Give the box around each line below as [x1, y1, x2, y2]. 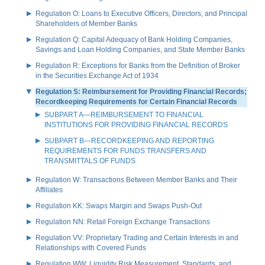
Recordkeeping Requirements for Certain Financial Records [35, 97, 237, 106]
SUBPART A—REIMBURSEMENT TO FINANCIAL [44, 110, 203, 119]
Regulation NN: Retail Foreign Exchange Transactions [35, 217, 210, 226]
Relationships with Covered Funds [35, 243, 146, 252]
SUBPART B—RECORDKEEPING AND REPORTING [44, 136, 214, 145]
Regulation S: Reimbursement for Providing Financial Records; [35, 87, 247, 96]
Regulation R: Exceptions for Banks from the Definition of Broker [35, 61, 240, 70]
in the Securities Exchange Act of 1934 [35, 71, 159, 80]
